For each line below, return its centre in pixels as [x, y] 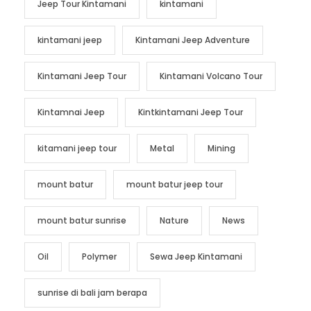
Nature [174, 220]
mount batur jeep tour [175, 184]
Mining [221, 148]
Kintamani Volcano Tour [211, 76]
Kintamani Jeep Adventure [193, 40]
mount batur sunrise [82, 220]
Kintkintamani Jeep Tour [191, 112]
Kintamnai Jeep [71, 112]
